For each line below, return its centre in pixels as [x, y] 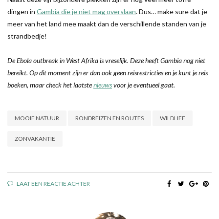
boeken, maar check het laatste [50, 85]
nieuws [103, 85]
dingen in [22, 11]
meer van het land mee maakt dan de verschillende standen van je [107, 23]
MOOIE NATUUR [37, 118]
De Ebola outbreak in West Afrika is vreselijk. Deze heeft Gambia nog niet [106, 60]
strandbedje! [27, 36]
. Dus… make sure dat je [172, 11]
